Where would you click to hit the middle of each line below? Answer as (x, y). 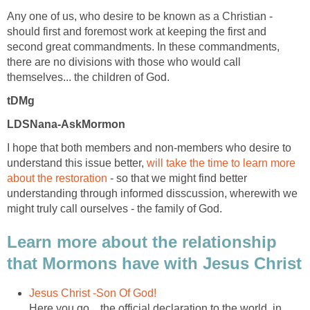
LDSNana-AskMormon (66, 125)
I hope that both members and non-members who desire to (149, 148)
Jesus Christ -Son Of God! (93, 293)
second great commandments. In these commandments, (143, 47)
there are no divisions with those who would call (124, 62)
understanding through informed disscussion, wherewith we (152, 194)
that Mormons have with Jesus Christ (154, 263)
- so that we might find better (177, 179)
